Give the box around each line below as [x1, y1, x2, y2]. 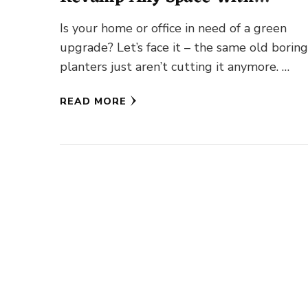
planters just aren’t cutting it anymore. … [60, 58, 290, 76]
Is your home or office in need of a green [60, 20, 287, 37]
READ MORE [60, 95, 127, 109]
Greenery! [60, 3, 141, 35]
